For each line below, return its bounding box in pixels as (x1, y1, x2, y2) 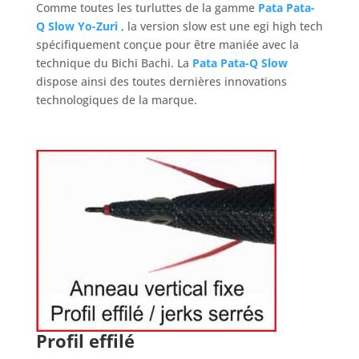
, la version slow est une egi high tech (120, 18, 323, 34)
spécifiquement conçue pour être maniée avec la (35, 37, 299, 53)
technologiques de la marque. (35, 92, 197, 108)
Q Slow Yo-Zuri (35, 18, 118, 34)
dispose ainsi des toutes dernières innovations (35, 74, 287, 90)
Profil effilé (35, 329, 135, 353)
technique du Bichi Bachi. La (35, 55, 192, 71)
